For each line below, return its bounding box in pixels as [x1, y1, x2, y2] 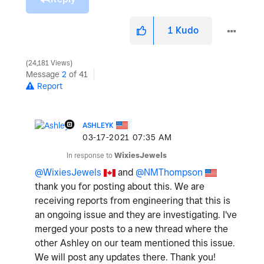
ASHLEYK [82, 121, 114, 130]
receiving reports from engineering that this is [35, 195, 230, 206]
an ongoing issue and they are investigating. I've [35, 209, 237, 220]
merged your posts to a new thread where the [35, 223, 228, 235]
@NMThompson [136, 167, 203, 178]
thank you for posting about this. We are [35, 181, 204, 192]
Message [26, 70, 62, 79]
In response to [67, 151, 114, 160]
